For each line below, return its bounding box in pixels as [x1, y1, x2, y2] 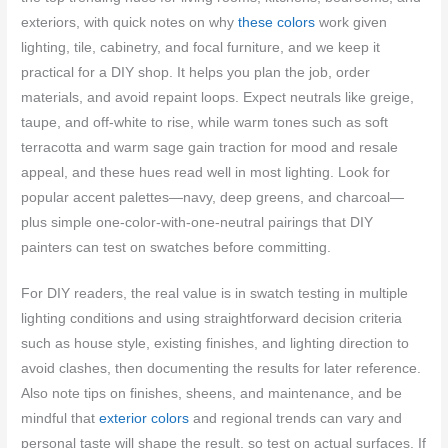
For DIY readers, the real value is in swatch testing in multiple [21, 286, 409, 302]
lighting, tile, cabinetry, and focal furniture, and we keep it [21, 39, 381, 55]
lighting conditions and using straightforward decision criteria [21, 311, 403, 327]
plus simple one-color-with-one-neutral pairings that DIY [21, 214, 374, 230]
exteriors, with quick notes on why [21, 14, 239, 30]
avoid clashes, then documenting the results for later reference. [21, 361, 422, 377]
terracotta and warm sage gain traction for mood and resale [21, 139, 399, 155]
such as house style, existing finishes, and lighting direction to [21, 336, 410, 352]
